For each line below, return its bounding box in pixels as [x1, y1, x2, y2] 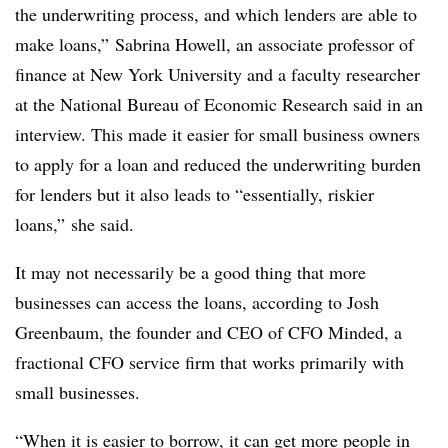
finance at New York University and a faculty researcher [15, 62, 420, 86]
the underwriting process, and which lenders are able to [15, 2, 417, 26]
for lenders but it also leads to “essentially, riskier [15, 182, 374, 206]
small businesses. [15, 380, 146, 404]
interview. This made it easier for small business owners [15, 122, 420, 146]
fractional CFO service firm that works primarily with [15, 350, 404, 374]
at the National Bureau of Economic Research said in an [15, 92, 423, 116]
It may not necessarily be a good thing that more [15, 260, 366, 284]
